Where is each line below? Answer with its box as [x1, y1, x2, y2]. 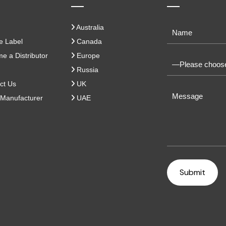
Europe [75, 51, 100, 60]
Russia [75, 65, 98, 74]
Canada [75, 37, 102, 45]
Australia [75, 23, 104, 31]
